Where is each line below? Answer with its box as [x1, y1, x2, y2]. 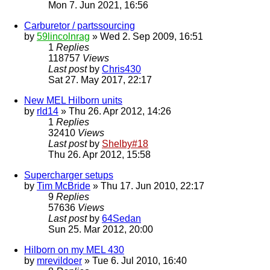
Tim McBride [37, 181, 90, 192]
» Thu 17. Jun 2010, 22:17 [90, 181, 204, 192]
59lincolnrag [37, 31, 90, 42]
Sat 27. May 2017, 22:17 [48, 75, 152, 86]
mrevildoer [37, 256, 82, 266]
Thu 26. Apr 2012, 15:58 [48, 149, 151, 160]
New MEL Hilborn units [24, 95, 122, 106]
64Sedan [102, 213, 141, 224]
